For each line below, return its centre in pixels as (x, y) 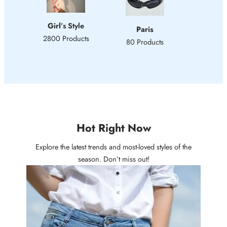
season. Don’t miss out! (113, 159)
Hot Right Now (113, 128)
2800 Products (66, 39)
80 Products (145, 42)
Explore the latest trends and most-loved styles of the (113, 146)
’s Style (72, 26)
